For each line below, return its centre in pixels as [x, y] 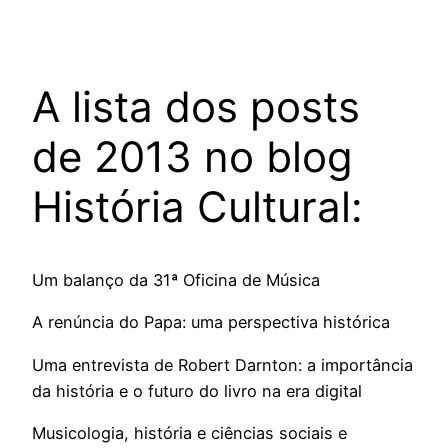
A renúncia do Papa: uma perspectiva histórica [211, 322]
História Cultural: [197, 207]
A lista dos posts [196, 107]
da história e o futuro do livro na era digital [197, 390]
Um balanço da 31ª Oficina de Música [176, 280]
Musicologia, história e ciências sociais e [189, 433]
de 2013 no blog [192, 157]
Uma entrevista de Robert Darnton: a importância [222, 364]
